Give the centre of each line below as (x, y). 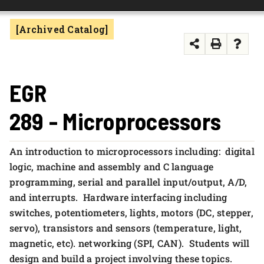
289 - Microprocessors (115, 121)
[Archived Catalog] (62, 29)
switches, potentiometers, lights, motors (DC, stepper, (131, 212)
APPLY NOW (38, 39)
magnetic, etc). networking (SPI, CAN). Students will (130, 243)
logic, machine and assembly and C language (112, 166)
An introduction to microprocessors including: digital (132, 151)
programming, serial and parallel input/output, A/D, (128, 182)
